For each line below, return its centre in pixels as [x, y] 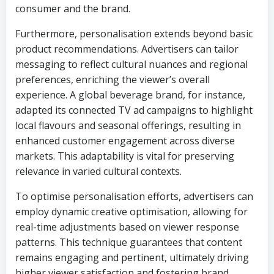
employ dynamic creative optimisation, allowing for [131, 212]
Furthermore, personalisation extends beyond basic [134, 34]
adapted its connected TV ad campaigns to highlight [134, 110]
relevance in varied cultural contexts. [98, 171]
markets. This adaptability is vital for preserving [125, 156]
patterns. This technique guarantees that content [129, 242]
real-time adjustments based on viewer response [127, 227]
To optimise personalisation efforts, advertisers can [134, 196]
